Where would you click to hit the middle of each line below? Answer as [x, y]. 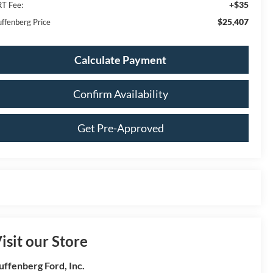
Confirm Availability [120, 94]
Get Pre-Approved [120, 128]
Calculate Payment [120, 59]
